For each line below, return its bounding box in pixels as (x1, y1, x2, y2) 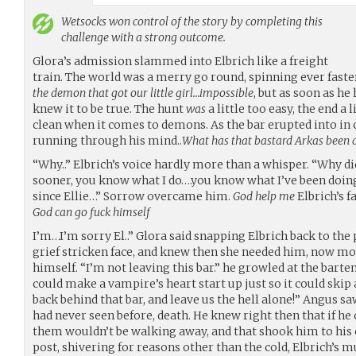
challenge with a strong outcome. (61, 29, 226, 44)
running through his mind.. (33, 133, 182, 148)
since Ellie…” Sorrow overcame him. (33, 188, 233, 203)
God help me (233, 188, 295, 203)
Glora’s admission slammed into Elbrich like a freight (33, 53, 328, 68)
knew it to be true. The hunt (33, 101, 186, 116)
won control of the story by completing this (106, 14, 323, 29)
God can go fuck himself (33, 204, 150, 219)
